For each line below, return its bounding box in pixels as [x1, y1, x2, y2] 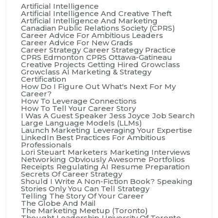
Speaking [157, 176, 193, 186]
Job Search [152, 110, 195, 120]
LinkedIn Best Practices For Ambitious [21, 132, 165, 142]
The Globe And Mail [21, 198, 96, 208]
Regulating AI [56, 162, 109, 171]
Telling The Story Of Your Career [21, 191, 144, 200]
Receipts [21, 162, 54, 171]
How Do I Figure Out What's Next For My [21, 81, 176, 91]
